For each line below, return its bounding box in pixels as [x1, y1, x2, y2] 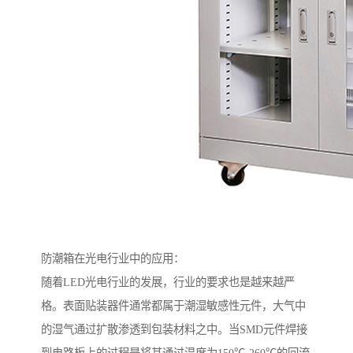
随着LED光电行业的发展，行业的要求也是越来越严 [41, 276, 295, 289]
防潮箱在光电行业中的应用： [41, 252, 184, 266]
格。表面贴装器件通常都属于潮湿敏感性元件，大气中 [41, 299, 306, 313]
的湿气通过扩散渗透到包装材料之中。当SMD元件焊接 [41, 323, 307, 336]
